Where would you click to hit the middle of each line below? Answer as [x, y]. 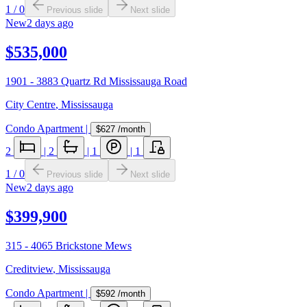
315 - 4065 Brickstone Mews [69, 245]
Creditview [29, 269]
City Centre [30, 104]
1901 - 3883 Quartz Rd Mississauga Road [96, 81]
